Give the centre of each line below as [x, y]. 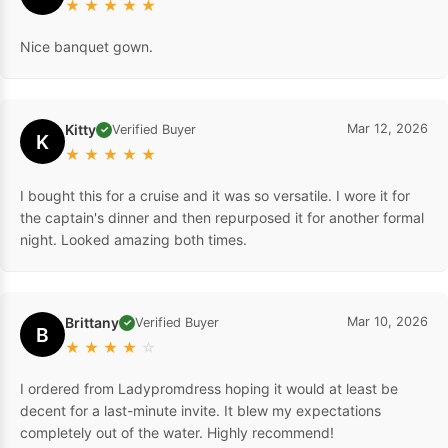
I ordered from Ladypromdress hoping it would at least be [209, 389]
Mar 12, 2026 [387, 129]
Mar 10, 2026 [387, 322]
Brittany [92, 323]
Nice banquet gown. [86, 47]
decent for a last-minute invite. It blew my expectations [200, 411]
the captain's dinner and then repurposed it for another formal [222, 218]
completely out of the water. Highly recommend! [177, 433]
